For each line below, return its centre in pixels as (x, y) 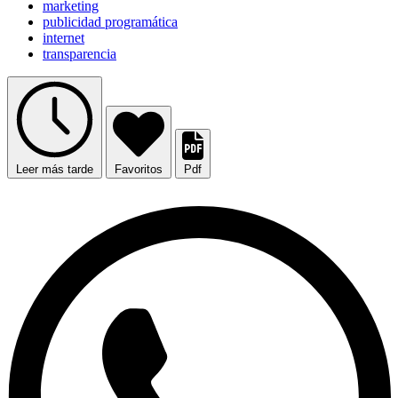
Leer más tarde (55, 170)
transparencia (80, 54)
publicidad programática (110, 22)
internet (64, 38)
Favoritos (139, 170)
